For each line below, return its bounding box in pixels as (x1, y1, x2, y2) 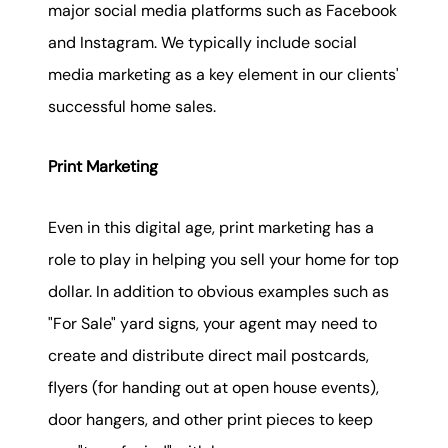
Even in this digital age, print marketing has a (48, 216, 374, 238)
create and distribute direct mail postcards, (48, 344, 369, 366)
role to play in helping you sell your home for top (48, 248, 399, 270)
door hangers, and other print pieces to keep (48, 408, 373, 430)
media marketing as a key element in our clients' (48, 64, 399, 85)
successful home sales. (48, 96, 216, 117)
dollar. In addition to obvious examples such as (48, 280, 389, 302)
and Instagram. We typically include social (48, 32, 357, 53)
